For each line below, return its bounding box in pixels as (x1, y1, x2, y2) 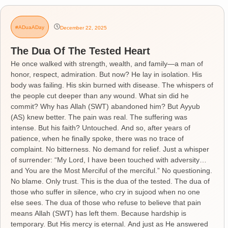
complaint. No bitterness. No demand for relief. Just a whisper (11, 145, 209, 153)
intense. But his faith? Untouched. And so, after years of (11, 123, 190, 132)
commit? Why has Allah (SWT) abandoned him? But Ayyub (11, 102, 200, 110)
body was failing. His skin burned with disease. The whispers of (11, 80, 213, 89)
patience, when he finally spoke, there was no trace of (11, 134, 184, 142)
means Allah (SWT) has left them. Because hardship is (11, 209, 186, 217)
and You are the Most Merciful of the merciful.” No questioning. (11, 166, 212, 175)
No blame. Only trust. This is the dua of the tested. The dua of (11, 177, 210, 185)
